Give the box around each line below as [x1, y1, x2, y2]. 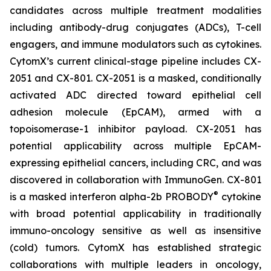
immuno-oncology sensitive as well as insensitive [10, 224, 261, 237]
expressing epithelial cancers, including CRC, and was [10, 157, 261, 169]
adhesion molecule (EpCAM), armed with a [10, 106, 261, 118]
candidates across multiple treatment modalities [10, 4, 261, 16]
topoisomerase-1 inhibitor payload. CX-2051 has [10, 123, 261, 135]
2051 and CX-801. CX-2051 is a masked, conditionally [10, 72, 261, 84]
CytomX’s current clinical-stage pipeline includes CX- [10, 55, 261, 67]
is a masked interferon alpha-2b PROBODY [10, 191, 214, 203]
